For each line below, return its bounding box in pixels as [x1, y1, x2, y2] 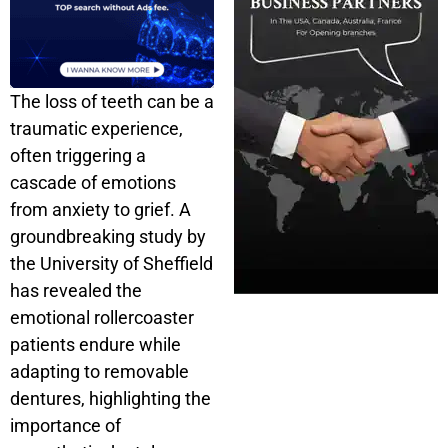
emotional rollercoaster [10, 307, 194, 328]
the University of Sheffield [10, 253, 213, 274]
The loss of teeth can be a [10, 91, 214, 112]
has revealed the [10, 280, 142, 301]
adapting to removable [10, 361, 189, 382]
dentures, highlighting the [10, 388, 211, 409]
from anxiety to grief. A [10, 199, 191, 220]
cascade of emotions [10, 172, 176, 193]
